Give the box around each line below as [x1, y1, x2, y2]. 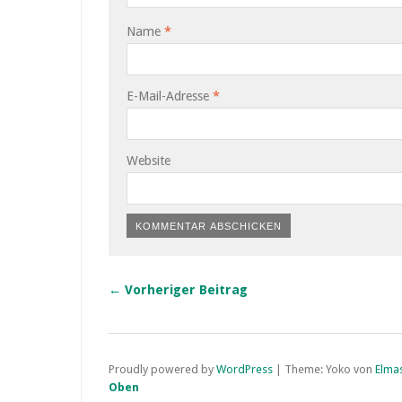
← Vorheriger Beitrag [109, 283, 248, 297]
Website [127, 153, 170, 168]
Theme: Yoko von [284, 363, 375, 376]
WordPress [216, 363, 273, 376]
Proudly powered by [109, 363, 216, 376]
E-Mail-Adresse [127, 89, 213, 103]
